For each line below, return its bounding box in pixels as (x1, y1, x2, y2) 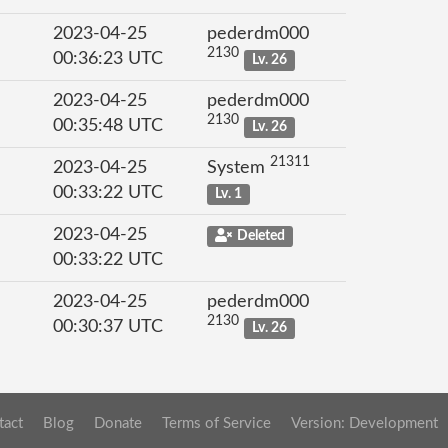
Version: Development (291, 415, 438, 431)
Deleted (236, 229, 285, 243)
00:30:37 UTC (53, 318, 163, 336)
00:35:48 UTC (53, 117, 163, 135)
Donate (94, 415, 142, 431)
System (207, 159, 270, 177)
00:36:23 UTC (53, 50, 163, 68)
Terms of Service (162, 415, 271, 431)
